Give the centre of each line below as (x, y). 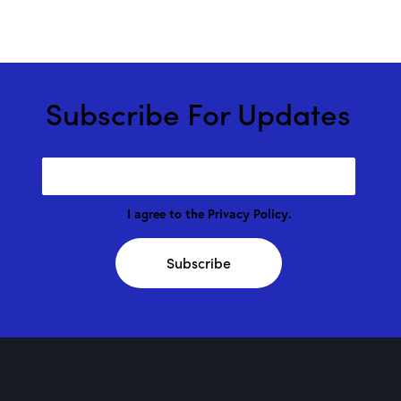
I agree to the (168, 213)
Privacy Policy (248, 213)
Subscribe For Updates (199, 112)
